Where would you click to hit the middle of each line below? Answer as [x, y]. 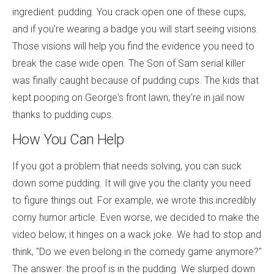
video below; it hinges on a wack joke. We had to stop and [137, 234]
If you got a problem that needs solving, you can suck [127, 166]
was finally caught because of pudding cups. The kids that [135, 80]
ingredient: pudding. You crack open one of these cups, [129, 12]
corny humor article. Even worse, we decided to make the [136, 217]
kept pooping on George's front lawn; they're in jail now [128, 97]
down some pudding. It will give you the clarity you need [131, 183]
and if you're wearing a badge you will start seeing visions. [135, 29]
